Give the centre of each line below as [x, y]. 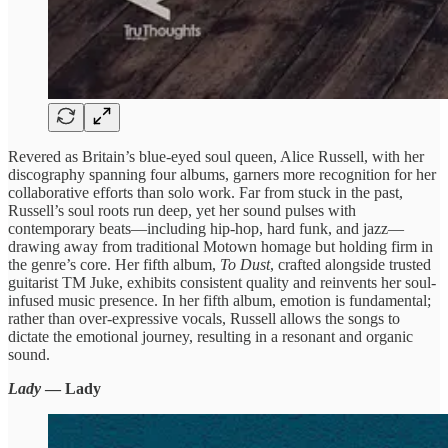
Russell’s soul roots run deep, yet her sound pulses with [182, 210]
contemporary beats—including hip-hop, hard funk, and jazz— [206, 228]
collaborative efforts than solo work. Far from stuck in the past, [205, 192]
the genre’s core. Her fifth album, [114, 264]
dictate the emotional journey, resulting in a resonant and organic [210, 336]
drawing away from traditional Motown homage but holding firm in [220, 246]
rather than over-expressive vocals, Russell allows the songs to [204, 318]
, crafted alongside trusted [350, 264]
